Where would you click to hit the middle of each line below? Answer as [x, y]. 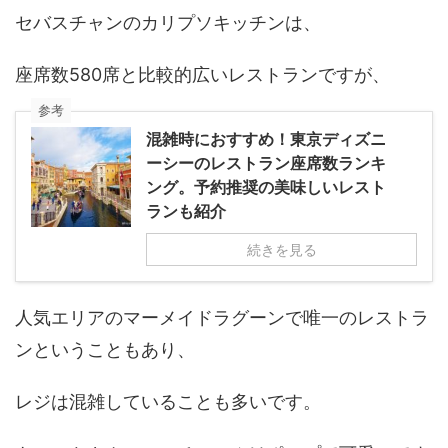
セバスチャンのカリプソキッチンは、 [168, 23]
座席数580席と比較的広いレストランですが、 [202, 75]
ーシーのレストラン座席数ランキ [266, 163]
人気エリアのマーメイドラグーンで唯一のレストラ [222, 318]
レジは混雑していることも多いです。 [168, 402]
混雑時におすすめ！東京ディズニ [266, 139]
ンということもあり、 [105, 350]
